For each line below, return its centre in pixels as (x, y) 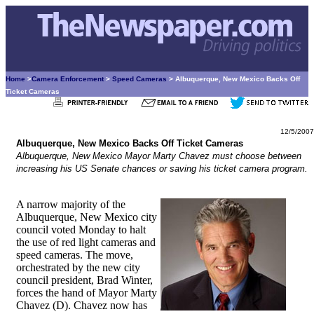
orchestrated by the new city (78, 267)
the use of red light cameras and (86, 242)
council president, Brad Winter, (84, 280)
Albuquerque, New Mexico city (87, 217)
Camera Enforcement (68, 79)
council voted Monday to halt (81, 230)
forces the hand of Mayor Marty (87, 293)
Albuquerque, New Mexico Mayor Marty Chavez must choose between (159, 156)
